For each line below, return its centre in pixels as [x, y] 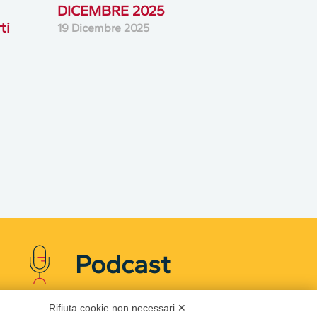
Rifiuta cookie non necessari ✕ [117, 308]
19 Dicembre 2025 [103, 28]
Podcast [122, 264]
